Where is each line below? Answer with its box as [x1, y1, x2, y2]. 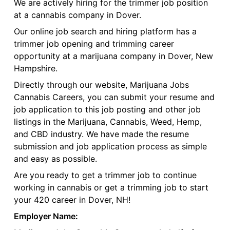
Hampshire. [13, 63, 57, 74]
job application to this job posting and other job [13, 104, 201, 115]
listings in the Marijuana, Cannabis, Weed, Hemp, [13, 117, 202, 127]
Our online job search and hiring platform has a [13, 26, 197, 37]
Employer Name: [13, 211, 78, 222]
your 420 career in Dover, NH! [13, 195, 130, 205]
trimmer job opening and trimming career [13, 39, 174, 49]
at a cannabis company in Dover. [13, 10, 141, 21]
